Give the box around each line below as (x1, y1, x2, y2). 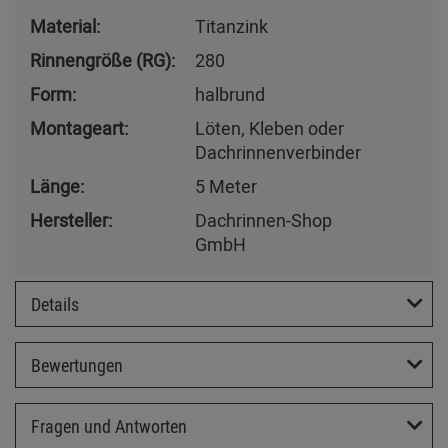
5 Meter (195, 174, 257, 199)
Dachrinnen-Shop (195, 208, 332, 233)
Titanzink (195, 14, 268, 39)
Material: (30, 14, 100, 39)
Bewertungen (31, 352, 123, 377)
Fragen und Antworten (31, 413, 187, 438)
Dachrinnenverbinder (195, 140, 361, 165)
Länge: (30, 174, 84, 199)
